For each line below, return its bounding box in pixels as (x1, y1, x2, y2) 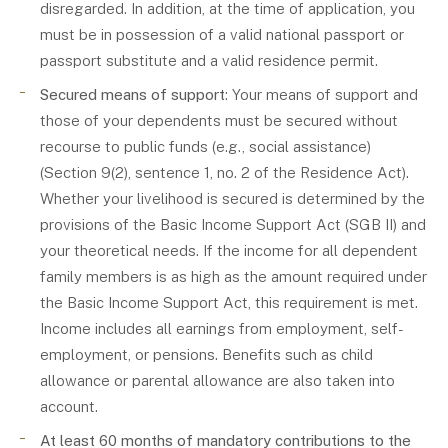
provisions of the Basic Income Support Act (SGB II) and (40, 216, 426, 233)
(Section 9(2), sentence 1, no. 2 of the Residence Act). (40, 164, 409, 181)
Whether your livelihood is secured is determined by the (40, 190, 425, 207)
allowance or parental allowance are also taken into (40, 372, 395, 389)
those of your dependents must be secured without (40, 112, 398, 129)
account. (40, 398, 98, 415)
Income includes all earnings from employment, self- (40, 320, 404, 337)
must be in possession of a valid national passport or (40, 26, 404, 43)
